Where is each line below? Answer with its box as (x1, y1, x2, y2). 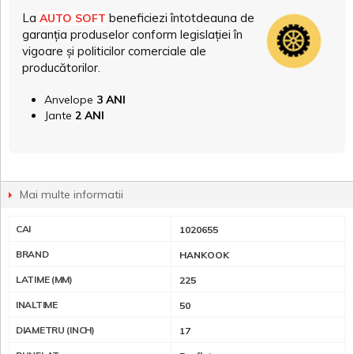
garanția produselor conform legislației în (22, 26, 243, 42)
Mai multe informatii (20, 186, 123, 201)
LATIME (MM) (16, 273, 73, 285)
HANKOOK (179, 248, 229, 261)
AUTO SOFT (40, 10, 106, 25)
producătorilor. (22, 59, 100, 75)
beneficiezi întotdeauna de (109, 9, 254, 25)
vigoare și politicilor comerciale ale (22, 43, 206, 58)
